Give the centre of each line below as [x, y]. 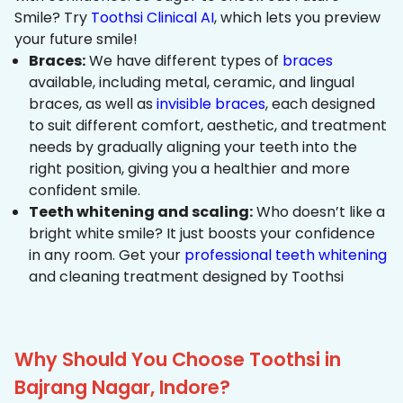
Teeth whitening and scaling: [141, 212]
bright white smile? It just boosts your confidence [202, 234]
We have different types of [184, 61]
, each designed [320, 104]
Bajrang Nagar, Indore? [122, 388]
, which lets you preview [297, 18]
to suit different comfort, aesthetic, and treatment [208, 126]
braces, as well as [93, 104]
